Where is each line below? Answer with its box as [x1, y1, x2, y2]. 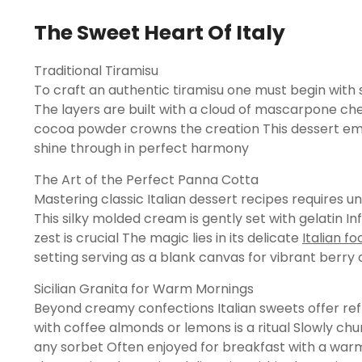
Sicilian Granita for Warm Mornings [34, 280, 254, 298]
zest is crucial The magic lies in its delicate [34, 229, 302, 247]
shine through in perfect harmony [34, 139, 249, 158]
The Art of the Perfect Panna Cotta [34, 170, 259, 189]
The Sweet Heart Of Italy [34, 19, 285, 47]
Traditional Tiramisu [34, 61, 158, 80]
